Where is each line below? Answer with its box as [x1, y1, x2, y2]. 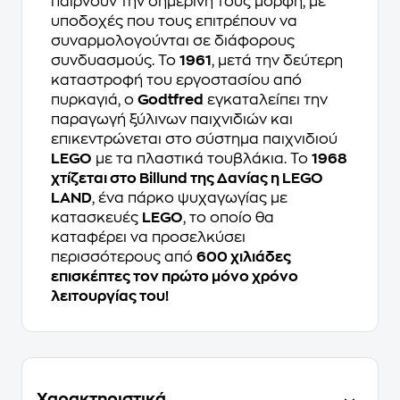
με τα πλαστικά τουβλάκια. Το [92, 152, 312, 167]
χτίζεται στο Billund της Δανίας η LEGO [51, 171, 323, 187]
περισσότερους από [51, 250, 196, 265]
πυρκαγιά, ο [51, 93, 137, 108]
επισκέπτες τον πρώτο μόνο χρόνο [51, 270, 298, 285]
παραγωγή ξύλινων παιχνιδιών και [51, 112, 293, 128]
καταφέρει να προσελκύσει [51, 230, 246, 246]
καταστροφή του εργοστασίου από [51, 73, 302, 88]
